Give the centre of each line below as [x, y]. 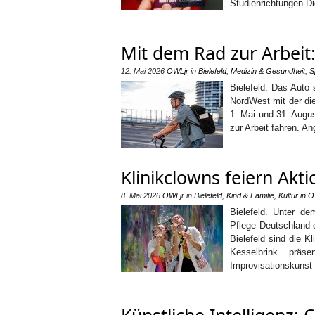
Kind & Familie [250, 195]
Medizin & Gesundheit [268, 71]
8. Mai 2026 [141, 195]
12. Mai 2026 [143, 71]
